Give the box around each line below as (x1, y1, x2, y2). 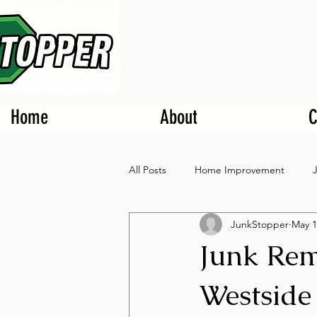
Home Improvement (195, 163, 284, 176)
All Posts (129, 163, 166, 176)
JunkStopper (231, 217, 289, 231)
